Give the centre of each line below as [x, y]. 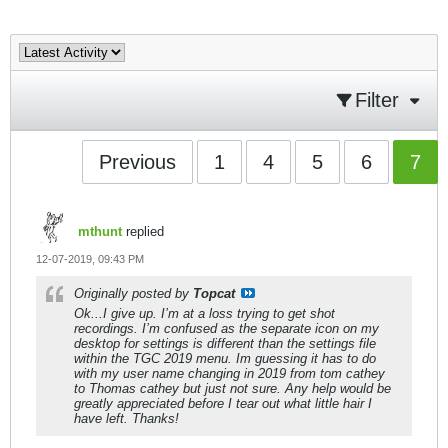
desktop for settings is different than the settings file [225, 343]
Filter [377, 100]
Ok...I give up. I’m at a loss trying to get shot [204, 313]
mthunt [100, 231]
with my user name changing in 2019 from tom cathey [229, 373]
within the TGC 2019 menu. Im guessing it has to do [225, 358]
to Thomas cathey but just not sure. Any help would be [232, 388]
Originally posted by [133, 293]
